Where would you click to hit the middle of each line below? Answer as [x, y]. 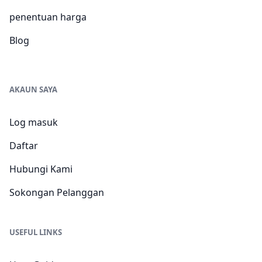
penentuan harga [48, 17]
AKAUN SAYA [33, 89]
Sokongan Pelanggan [57, 192]
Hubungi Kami [41, 169]
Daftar [24, 146]
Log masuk [34, 122]
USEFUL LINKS [36, 232]
